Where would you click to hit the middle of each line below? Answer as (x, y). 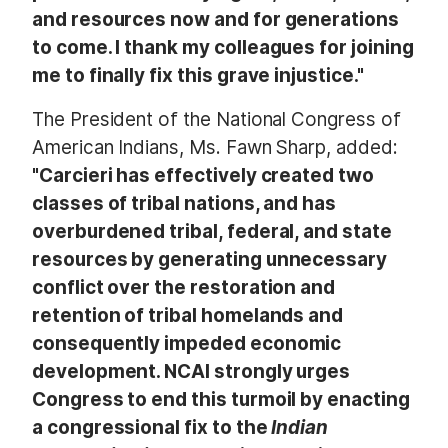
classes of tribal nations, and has (184, 203)
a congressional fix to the (152, 427)
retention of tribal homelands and (188, 315)
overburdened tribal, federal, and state (212, 231)
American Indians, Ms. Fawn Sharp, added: (215, 147)
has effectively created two (245, 175)
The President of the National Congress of (216, 119)
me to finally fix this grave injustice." (198, 76)
